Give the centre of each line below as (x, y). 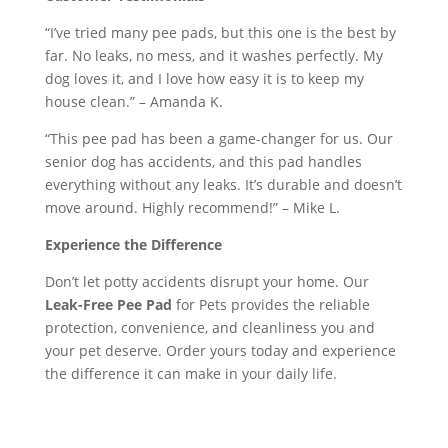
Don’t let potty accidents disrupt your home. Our (206, 282)
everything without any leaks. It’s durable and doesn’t (223, 185)
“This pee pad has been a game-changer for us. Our (218, 139)
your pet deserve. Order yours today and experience (220, 351)
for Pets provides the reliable (270, 305)
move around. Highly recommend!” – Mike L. (192, 208)
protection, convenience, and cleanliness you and (209, 328)
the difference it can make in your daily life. (190, 374)
